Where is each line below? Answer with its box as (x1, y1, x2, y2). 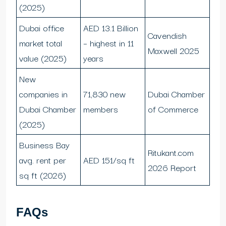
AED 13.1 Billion (83, 21, 138, 35)
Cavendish (148, 28, 187, 42)
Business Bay (19, 138, 70, 152)
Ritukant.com (148, 145, 194, 159)
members (83, 102, 118, 116)
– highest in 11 (83, 36, 134, 50)
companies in (19, 87, 68, 101)
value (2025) (19, 51, 67, 65)
